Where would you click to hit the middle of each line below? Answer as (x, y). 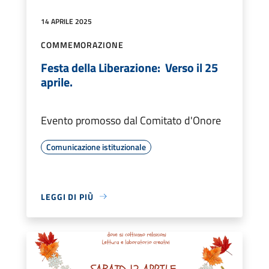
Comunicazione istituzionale (96, 147)
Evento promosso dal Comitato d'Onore (131, 120)
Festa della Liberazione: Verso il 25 (129, 67)
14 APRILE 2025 (66, 21)
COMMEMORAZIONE (82, 44)
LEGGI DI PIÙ (67, 196)
